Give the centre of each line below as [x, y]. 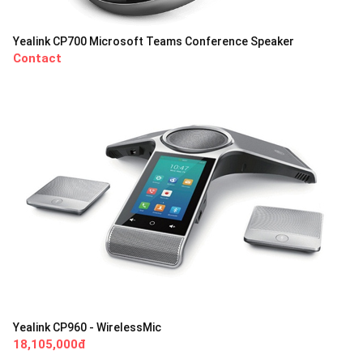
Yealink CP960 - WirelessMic [87, 328]
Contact [37, 59]
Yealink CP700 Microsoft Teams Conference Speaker [154, 42]
